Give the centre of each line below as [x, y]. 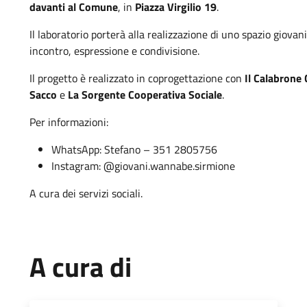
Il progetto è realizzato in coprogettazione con [137, 78]
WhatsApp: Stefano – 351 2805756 [135, 149]
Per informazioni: [69, 122]
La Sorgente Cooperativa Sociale [145, 95]
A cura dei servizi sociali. [86, 193]
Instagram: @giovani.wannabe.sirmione [144, 166]
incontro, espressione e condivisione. [115, 51]
